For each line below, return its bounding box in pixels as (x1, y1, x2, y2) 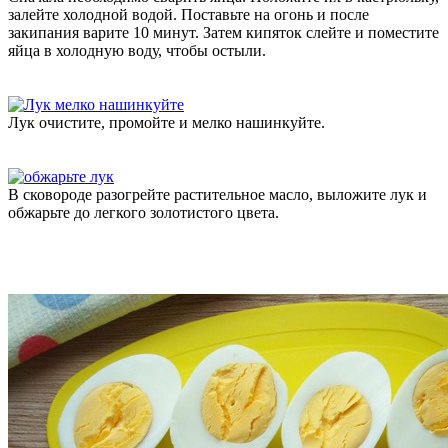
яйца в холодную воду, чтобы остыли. (8, 41, 266, 59)
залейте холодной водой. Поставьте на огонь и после (8, 5, 369, 23)
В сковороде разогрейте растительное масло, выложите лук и (8, 185, 427, 203)
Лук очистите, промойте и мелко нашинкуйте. (8, 113, 325, 131)
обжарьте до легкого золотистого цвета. (8, 203, 279, 221)
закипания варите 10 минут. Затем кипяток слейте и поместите (8, 23, 439, 41)
